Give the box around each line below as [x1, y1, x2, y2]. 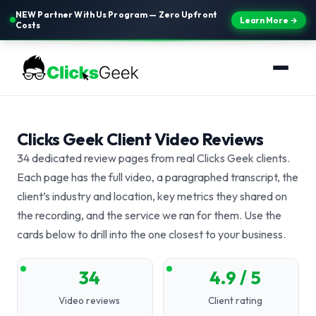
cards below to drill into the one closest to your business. [17, 227, 286, 241]
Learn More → [240, 14, 298, 25]
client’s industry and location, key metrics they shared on [17, 189, 287, 203]
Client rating [208, 294, 262, 307]
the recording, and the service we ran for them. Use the [17, 208, 281, 222]
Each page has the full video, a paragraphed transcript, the [17, 170, 298, 184]
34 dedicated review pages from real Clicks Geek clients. [17, 151, 290, 165]
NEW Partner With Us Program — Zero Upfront [16, 9, 217, 20]
